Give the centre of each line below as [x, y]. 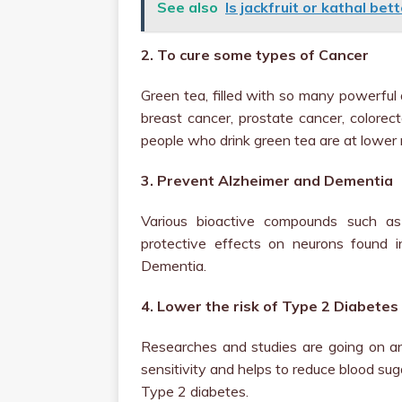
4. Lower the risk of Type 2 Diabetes [270, 306]
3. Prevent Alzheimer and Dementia [267, 180]
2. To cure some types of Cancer [255, 55]
